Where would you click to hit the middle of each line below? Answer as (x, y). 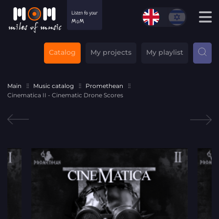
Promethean (104, 86)
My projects (111, 52)
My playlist (165, 52)
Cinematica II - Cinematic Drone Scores (65, 95)
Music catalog (54, 86)
